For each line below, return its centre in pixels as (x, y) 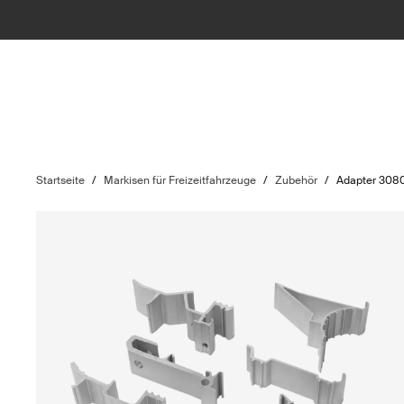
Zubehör (297, 180)
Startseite (61, 180)
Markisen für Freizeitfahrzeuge (180, 180)
